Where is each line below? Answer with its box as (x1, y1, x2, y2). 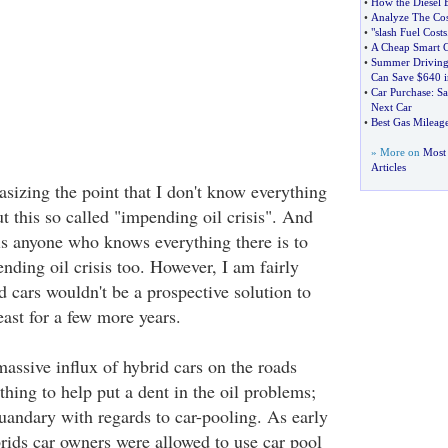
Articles (370, 161, 406, 173)
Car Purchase (370, 86, 431, 98)
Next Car (370, 101, 412, 113)
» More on (370, 146, 423, 158)
